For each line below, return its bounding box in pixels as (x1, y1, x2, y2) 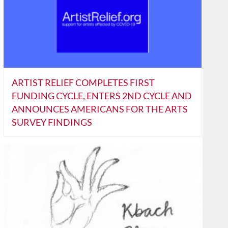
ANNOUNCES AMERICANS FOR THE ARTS (11, 103, 188, 115)
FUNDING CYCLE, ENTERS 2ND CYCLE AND (11, 90, 192, 102)
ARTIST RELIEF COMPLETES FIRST (11, 77, 155, 89)
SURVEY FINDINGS (11, 117, 92, 128)
